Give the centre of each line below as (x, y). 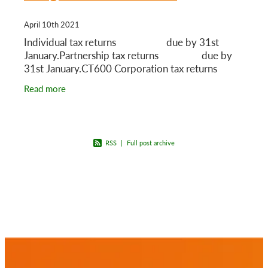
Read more (45, 88)
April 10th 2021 (52, 24)
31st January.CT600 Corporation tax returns (127, 68)
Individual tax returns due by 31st (121, 42)
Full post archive (151, 142)
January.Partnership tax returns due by (128, 55)
